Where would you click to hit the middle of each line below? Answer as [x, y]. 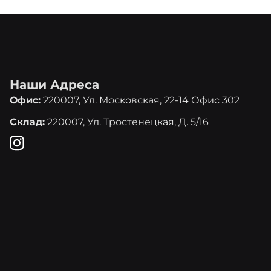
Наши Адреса [54, 85]
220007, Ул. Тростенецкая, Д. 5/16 [127, 122]
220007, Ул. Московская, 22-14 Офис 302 [140, 100]
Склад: [27, 122]
